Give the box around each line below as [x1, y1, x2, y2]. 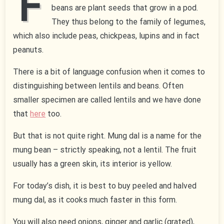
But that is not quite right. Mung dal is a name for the [13, 131, 202, 141]
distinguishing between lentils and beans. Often [13, 81, 184, 91]
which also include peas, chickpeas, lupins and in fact [13, 31, 200, 41]
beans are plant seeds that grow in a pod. [51, 3, 198, 13]
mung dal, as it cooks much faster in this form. [13, 195, 177, 205]
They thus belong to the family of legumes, [51, 17, 206, 27]
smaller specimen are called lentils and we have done [13, 95, 201, 105]
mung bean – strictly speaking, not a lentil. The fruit [13, 145, 197, 155]
